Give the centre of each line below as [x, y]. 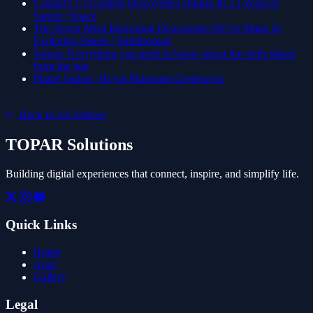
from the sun [61, 66]
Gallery [50, 277]
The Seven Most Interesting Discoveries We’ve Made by [158, 28]
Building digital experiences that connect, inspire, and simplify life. [152, 174]
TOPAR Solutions [69, 144]
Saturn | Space [65, 15]
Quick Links [41, 225]
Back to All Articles [61, 115]
